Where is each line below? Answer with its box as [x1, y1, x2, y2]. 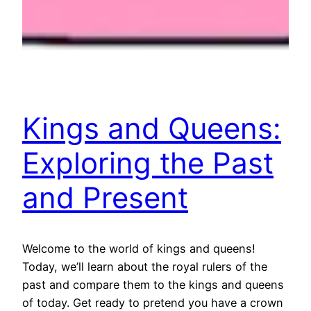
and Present [22, 180, 188, 216]
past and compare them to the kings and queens [22, 277, 284, 292]
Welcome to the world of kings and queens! [22, 241, 255, 255]
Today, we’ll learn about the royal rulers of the [22, 259, 267, 274]
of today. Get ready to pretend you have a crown [22, 295, 283, 310]
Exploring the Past [22, 145, 274, 181]
